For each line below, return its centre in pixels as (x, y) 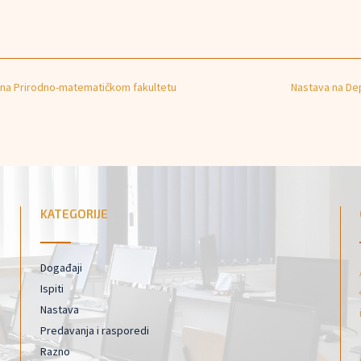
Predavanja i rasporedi (95, 330)
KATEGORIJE (75, 213)
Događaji (62, 267)
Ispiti (52, 288)
